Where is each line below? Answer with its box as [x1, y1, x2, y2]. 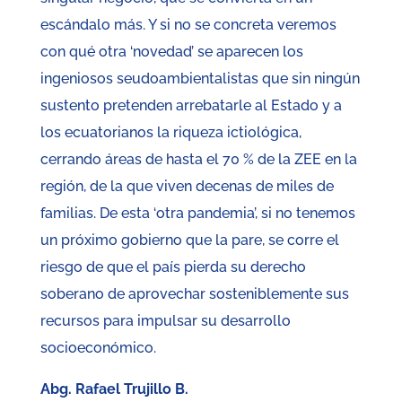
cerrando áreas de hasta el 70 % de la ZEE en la [39, 151, 357, 169]
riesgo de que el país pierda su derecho [39, 258, 306, 276]
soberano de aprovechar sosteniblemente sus [39, 285, 349, 303]
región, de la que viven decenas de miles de [39, 178, 334, 196]
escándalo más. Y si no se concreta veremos [39, 16, 336, 34]
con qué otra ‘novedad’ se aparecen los [39, 43, 303, 61]
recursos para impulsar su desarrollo [39, 312, 291, 330]
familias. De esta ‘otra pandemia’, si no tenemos [39, 205, 355, 223]
